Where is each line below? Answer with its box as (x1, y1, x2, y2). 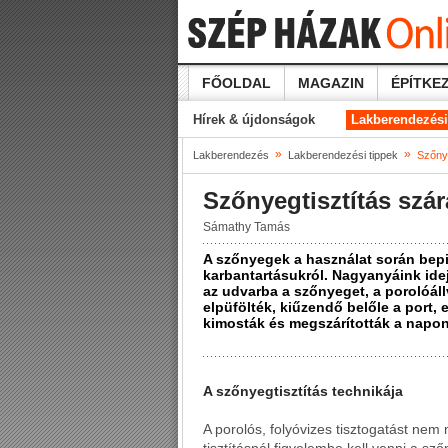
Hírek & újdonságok (193, 112, 315, 127)
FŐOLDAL (202, 75, 271, 91)
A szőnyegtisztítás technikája (203, 383, 403, 399)
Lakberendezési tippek (288, 149, 398, 161)
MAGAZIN (298, 75, 364, 91)
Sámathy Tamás (203, 220, 290, 234)
